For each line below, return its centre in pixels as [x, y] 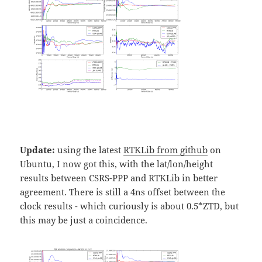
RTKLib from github [166, 149]
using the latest [89, 149]
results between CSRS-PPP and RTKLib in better [119, 177]
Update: [38, 149]
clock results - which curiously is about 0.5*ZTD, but [130, 206]
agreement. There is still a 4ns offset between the [123, 192]
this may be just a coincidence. [84, 220]
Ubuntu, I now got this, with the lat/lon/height [117, 163]
